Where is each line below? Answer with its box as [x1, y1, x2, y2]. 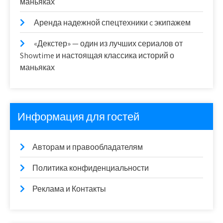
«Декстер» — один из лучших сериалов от [34, 38, 183, 49]
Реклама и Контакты [32, 183, 106, 194]
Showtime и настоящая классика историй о [20, 50, 174, 61]
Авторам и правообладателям [32, 141, 143, 152]
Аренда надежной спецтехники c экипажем [34, 17, 191, 28]
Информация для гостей [17, 109, 139, 123]
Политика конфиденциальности [32, 162, 149, 173]
